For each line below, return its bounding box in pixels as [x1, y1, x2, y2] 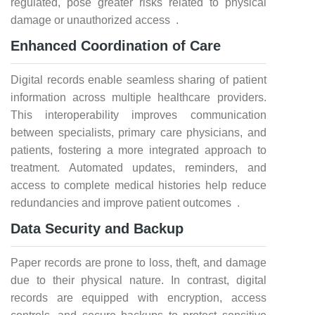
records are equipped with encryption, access [11, 292, 266, 304]
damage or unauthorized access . [11, 14, 179, 26]
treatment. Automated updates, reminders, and [11, 162, 266, 174]
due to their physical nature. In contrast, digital [11, 274, 266, 286]
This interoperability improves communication [11, 109, 266, 121]
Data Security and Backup [11, 221, 184, 236]
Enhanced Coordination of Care [11, 38, 221, 53]
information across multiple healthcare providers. [11, 91, 266, 103]
